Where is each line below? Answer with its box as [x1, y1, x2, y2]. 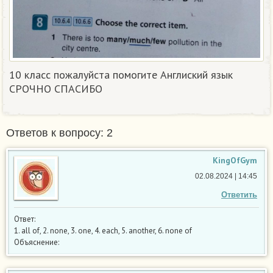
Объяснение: [14, 236, 59, 247]
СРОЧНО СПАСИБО [9, 81, 102, 96]
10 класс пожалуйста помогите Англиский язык [9, 67, 233, 82]
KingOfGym [213, 154, 257, 166]
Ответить [221, 190, 257, 199]
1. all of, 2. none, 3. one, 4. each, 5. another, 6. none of [14, 225, 192, 236]
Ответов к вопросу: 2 [6, 126, 113, 139]
